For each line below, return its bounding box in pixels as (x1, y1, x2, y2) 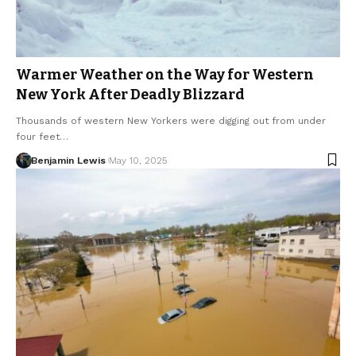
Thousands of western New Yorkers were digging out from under (16, 114, 326, 126)
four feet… (16, 130, 68, 142)
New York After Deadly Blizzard (16, 85, 245, 103)
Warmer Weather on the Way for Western (16, 65, 314, 83)
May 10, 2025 (108, 154, 167, 166)
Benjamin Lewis (30, 154, 106, 166)
